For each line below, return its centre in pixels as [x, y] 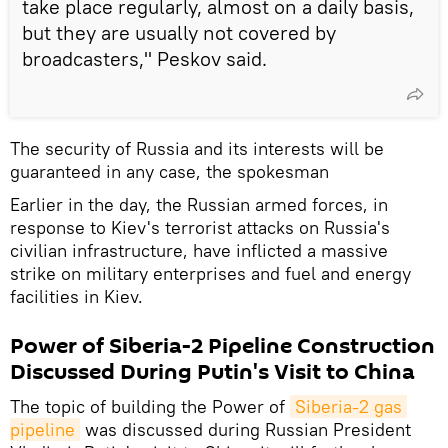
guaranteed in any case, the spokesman [169, 171]
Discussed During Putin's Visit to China [212, 371]
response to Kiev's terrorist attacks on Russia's [200, 227]
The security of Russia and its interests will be [197, 148]
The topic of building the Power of [150, 406]
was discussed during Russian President [245, 429]
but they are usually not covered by [179, 32]
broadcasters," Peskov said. [144, 58]
